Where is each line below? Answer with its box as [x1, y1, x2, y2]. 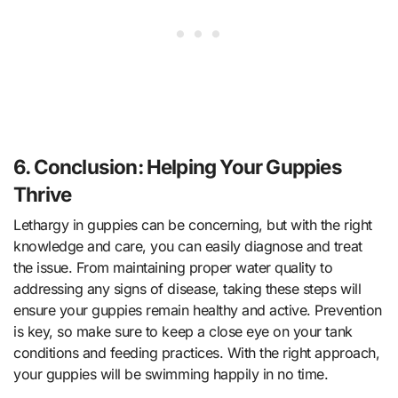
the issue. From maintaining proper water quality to [13, 258, 333, 276]
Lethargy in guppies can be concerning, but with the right [13, 215, 372, 234]
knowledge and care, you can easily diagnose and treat [13, 236, 362, 255]
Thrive [13, 182, 72, 207]
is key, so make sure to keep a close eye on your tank [13, 322, 353, 340]
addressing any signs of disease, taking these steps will [13, 279, 362, 298]
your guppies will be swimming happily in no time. [13, 364, 329, 383]
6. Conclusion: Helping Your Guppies [13, 155, 342, 179]
